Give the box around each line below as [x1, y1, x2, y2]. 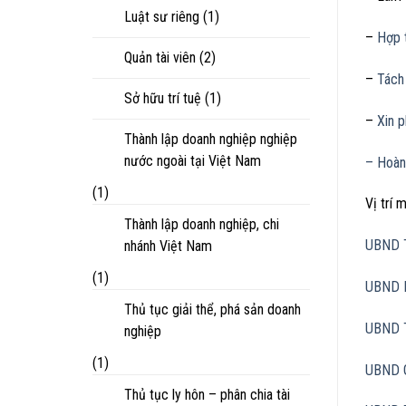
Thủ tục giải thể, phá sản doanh [124, 300, 301, 318]
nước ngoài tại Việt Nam [124, 151, 261, 169]
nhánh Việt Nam [124, 237, 212, 255]
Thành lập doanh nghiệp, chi [124, 215, 279, 233]
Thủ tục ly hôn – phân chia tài [124, 385, 290, 403]
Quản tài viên [124, 48, 196, 66]
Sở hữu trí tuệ [124, 89, 201, 107]
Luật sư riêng [124, 7, 199, 25]
